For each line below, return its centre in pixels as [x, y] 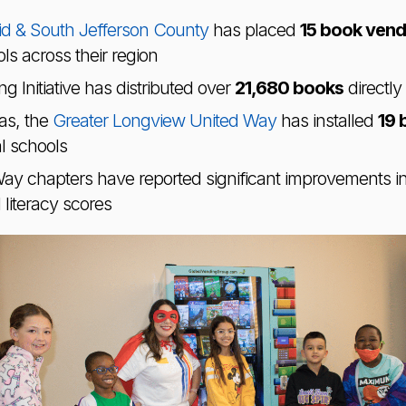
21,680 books [289, 88]
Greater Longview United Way [164, 121]
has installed [327, 121]
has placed [254, 30]
